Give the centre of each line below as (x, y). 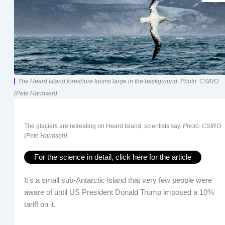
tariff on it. (40, 204)
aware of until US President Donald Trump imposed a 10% (119, 192)
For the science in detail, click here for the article (113, 157)
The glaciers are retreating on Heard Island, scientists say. (103, 126)
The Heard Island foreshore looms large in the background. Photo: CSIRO (118, 81)
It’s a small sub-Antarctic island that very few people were (118, 180)
